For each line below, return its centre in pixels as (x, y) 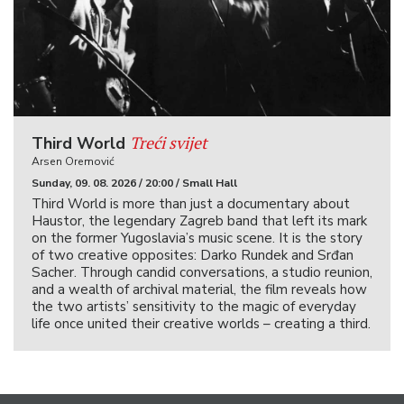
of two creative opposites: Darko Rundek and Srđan (193, 255)
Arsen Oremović (73, 161)
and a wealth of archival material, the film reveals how (199, 289)
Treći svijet (169, 142)
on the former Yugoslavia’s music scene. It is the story (197, 238)
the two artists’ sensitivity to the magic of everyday (194, 306)
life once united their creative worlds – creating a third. (201, 323)
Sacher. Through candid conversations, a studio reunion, (202, 272)
